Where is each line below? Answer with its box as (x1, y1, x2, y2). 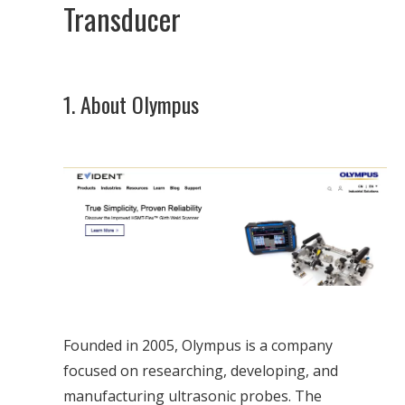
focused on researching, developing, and (63, 360, 338, 381)
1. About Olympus (63, 88, 199, 121)
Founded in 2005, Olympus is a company (63, 334, 333, 355)
